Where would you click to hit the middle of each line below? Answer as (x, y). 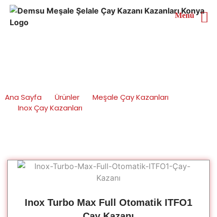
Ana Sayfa (23, 97)
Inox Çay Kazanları (50, 108)
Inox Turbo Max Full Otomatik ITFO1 (108, 202)
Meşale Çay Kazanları (131, 97)
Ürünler (67, 97)
